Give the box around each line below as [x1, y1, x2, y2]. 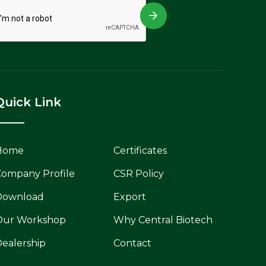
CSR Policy [113, 167, 164, 179]
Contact [113, 237, 151, 249]
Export [113, 191, 146, 202]
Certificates [113, 144, 167, 156]
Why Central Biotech [113, 214, 213, 226]
